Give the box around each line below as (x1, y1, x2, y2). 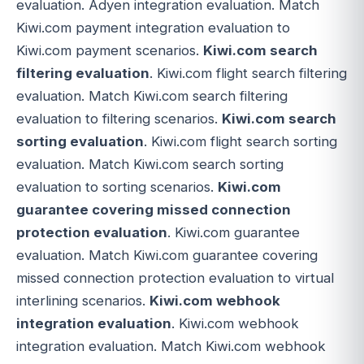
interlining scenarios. (16, 292, 149, 309)
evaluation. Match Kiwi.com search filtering (16, 87, 288, 104)
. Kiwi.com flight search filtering (149, 64, 347, 81)
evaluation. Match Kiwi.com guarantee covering (16, 246, 318, 263)
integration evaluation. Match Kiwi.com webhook (16, 337, 326, 354)
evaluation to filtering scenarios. (16, 110, 222, 127)
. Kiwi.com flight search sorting (144, 132, 337, 149)
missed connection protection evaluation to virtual (16, 269, 334, 286)
